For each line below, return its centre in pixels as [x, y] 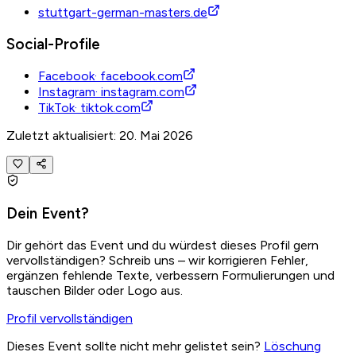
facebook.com [141, 76]
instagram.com [143, 92]
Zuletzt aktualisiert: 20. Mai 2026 [100, 136]
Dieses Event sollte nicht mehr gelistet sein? [133, 346]
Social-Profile [53, 44]
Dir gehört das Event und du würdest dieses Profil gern [163, 246]
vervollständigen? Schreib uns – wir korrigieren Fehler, [157, 261]
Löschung [292, 346]
